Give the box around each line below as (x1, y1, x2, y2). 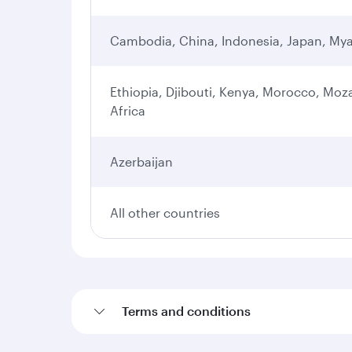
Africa (110, 102, 145, 118)
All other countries (110, 204, 220, 220)
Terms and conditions (122, 302, 251, 318)
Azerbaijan (110, 153, 173, 169)
